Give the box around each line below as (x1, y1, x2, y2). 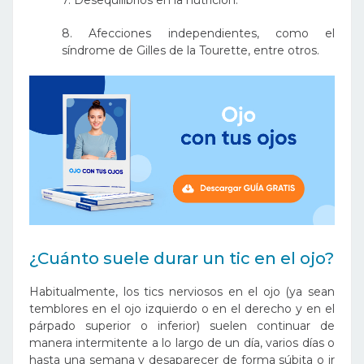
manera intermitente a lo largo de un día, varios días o (29, 335, 335, 350)
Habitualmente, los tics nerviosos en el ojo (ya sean (29, 284, 335, 299)
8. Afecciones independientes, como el (62, 26, 335, 41)
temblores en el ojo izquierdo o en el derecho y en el (29, 301, 335, 316)
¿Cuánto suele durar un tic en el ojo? (29, 248, 334, 268)
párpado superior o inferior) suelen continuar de (29, 318, 335, 333)
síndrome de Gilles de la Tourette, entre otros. (62, 43, 319, 58)
